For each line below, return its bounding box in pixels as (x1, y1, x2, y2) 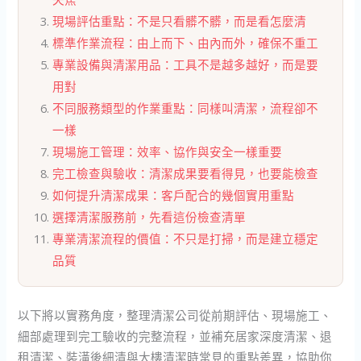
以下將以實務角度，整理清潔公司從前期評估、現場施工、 (18, 307, 333, 324)
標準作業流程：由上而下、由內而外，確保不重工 (52, 35, 319, 52)
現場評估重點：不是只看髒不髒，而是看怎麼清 (52, 13, 307, 30)
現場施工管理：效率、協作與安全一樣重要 (52, 143, 283, 160)
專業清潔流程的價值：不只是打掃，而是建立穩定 (52, 230, 319, 247)
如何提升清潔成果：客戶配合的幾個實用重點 (52, 187, 295, 204)
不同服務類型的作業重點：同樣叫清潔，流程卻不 (52, 100, 319, 117)
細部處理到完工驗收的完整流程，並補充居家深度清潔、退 (18, 328, 333, 345)
